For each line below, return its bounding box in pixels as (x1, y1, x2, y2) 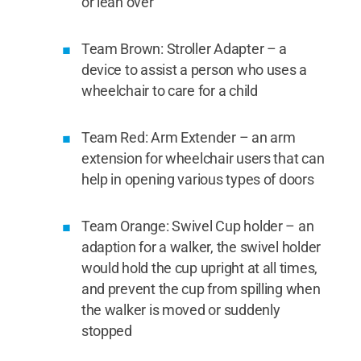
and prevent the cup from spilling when (81, 280, 321, 297)
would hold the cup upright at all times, (81, 259, 317, 276)
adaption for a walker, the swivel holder (81, 239, 321, 255)
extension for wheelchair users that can (81, 150, 325, 167)
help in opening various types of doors (81, 171, 314, 188)
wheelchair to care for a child (81, 82, 258, 99)
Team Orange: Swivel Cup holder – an (81, 218, 314, 234)
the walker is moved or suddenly (81, 301, 280, 318)
